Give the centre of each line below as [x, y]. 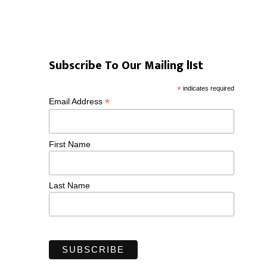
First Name [70, 144]
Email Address [77, 101]
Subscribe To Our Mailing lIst [126, 66]
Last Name [70, 186]
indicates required [207, 88]
